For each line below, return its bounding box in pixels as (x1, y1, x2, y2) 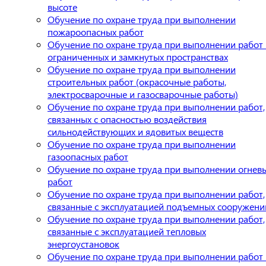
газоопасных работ (47, 150, 128, 163)
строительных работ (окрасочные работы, (47, 75, 226, 88)
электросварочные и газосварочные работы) (47, 87, 238, 100)
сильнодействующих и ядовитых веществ (47, 125, 223, 138)
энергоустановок (47, 237, 119, 250)
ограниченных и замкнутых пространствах (47, 50, 228, 63)
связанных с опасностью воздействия (47, 112, 207, 125)
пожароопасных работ (47, 25, 144, 38)
